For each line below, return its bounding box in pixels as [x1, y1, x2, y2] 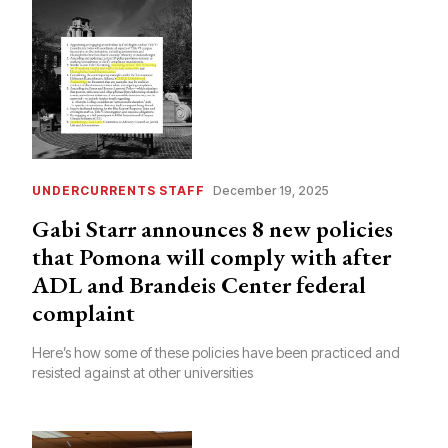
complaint [32, 297, 135, 329]
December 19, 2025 [213, 183, 329, 199]
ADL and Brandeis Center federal [32, 269, 366, 301]
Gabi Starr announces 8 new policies [32, 213, 393, 245]
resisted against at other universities [32, 364, 253, 382]
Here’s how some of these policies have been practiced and [32, 344, 400, 362]
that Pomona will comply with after [32, 241, 391, 273]
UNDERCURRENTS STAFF [32, 183, 205, 199]
